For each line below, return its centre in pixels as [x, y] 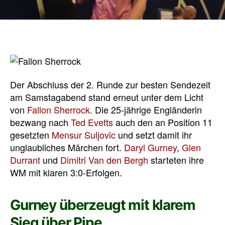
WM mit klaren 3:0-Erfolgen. [66, 173]
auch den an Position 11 [163, 122]
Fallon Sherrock [59, 110]
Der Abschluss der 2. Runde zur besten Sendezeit [110, 85]
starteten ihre [176, 160]
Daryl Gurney [150, 147]
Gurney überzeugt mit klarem [103, 205]
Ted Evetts [92, 122]
